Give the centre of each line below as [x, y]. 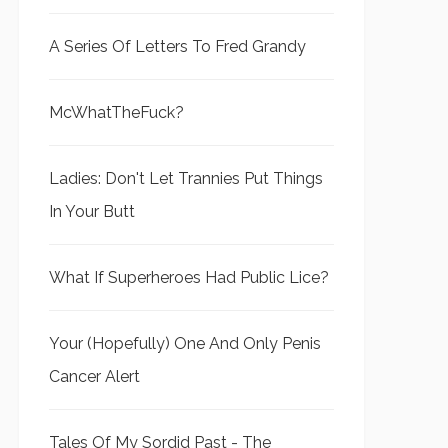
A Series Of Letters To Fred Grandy [177, 46]
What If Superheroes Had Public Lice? [189, 277]
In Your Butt [92, 211]
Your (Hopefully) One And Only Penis [185, 343]
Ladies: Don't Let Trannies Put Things [186, 178]
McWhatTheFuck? [116, 112]
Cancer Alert [94, 376]
